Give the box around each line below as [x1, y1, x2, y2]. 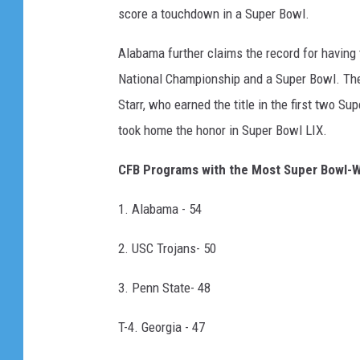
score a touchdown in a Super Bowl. [118, 6, 309, 22]
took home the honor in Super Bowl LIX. [118, 122, 327, 139]
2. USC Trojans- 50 [118, 240, 216, 257]
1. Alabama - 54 [118, 201, 202, 218]
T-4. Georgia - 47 [118, 319, 205, 336]
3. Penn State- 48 [118, 280, 211, 297]
